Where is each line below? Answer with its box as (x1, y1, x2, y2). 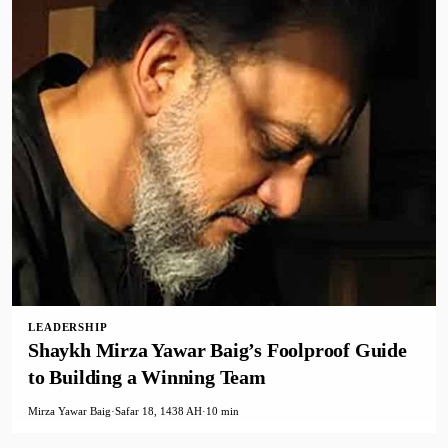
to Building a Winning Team (28, 366, 266, 389)
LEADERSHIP (28, 321, 108, 334)
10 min (206, 405, 239, 418)
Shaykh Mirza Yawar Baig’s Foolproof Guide (28, 339, 407, 362)
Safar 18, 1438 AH (115, 405, 202, 418)
